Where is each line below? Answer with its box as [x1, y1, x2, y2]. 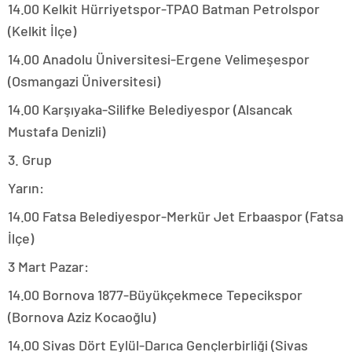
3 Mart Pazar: [8, 258, 89, 276]
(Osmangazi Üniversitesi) [8, 72, 160, 90]
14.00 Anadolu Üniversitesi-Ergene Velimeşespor [8, 50, 310, 68]
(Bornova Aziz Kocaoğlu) [8, 308, 156, 326]
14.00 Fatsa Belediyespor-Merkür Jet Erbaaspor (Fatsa [8, 207, 343, 225]
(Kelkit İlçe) [8, 22, 76, 40]
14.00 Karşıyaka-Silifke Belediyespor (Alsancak [8, 101, 292, 119]
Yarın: [8, 179, 44, 197]
